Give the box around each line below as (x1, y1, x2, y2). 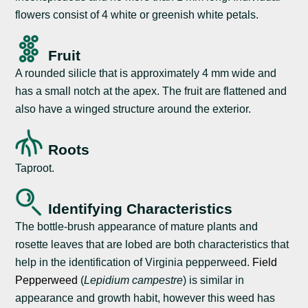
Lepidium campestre (84, 274, 184, 286)
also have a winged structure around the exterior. (15, 103, 252, 115)
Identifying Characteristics (48, 200, 233, 217)
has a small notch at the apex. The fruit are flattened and (15, 85, 287, 98)
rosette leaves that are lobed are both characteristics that (15, 238, 289, 250)
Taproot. (15, 162, 55, 174)
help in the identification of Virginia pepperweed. (15, 256, 253, 268)
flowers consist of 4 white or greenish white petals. (15, 9, 259, 21)
